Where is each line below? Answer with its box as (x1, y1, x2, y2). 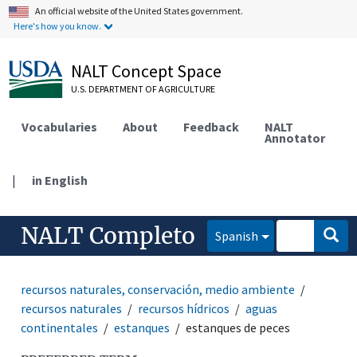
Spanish (215, 227, 259, 244)
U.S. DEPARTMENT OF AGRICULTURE (71, 83, 216, 95)
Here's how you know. (14, 20, 102, 32)
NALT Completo (21, 221, 196, 250)
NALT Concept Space (71, 60, 222, 82)
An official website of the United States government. (35, 5, 244, 17)
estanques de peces (186, 319, 291, 335)
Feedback (183, 118, 240, 135)
